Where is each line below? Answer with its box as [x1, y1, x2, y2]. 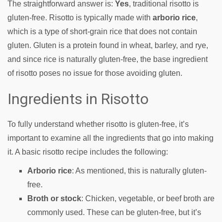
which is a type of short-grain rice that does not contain [7, 27, 197, 36]
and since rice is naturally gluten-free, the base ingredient [7, 55, 208, 63]
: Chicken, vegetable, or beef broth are [81, 194, 215, 203]
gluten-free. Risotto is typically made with [7, 13, 153, 22]
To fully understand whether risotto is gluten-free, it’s [7, 120, 189, 128]
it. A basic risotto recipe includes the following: [7, 148, 168, 156]
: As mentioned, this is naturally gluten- [72, 166, 207, 175]
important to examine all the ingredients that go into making [7, 134, 214, 142]
